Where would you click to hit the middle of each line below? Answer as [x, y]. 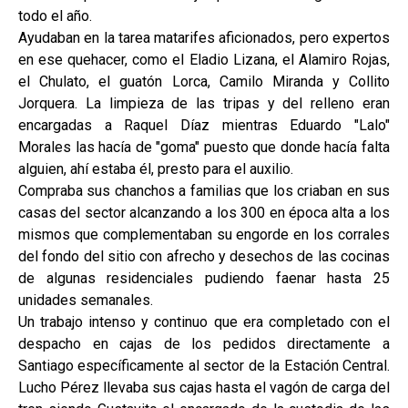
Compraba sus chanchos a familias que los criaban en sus [204, 190]
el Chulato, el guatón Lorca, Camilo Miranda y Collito [204, 81]
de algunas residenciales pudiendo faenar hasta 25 [204, 278]
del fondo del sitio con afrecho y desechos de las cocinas [204, 256]
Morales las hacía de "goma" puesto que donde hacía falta [204, 147]
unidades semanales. [86, 300]
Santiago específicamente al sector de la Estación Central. [204, 365]
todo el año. [55, 15]
